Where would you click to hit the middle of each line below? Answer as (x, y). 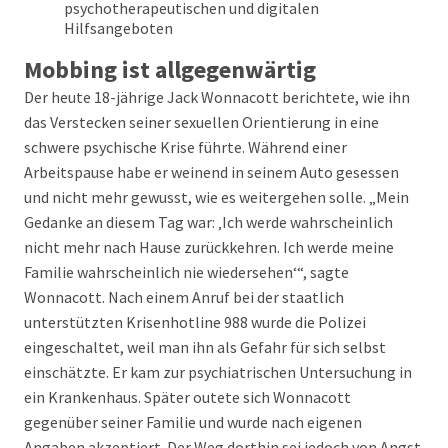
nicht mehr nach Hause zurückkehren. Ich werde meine (209, 247)
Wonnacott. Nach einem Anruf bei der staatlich (184, 297)
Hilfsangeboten (118, 28)
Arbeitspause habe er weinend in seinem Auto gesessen (211, 172)
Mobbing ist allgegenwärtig (172, 69)
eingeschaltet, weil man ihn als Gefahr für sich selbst (205, 347)
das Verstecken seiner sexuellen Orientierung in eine (201, 122)
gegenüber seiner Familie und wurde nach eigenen (193, 422)
